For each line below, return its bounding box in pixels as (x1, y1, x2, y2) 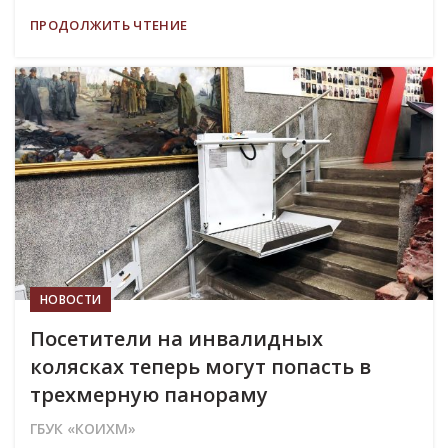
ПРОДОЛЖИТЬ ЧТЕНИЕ (30, 16, 188, 35)
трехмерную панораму (30, 381, 268, 409)
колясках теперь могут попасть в (30, 353, 371, 381)
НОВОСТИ (40, 291, 102, 309)
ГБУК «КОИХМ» (30, 419, 136, 439)
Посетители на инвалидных (30, 325, 323, 353)
